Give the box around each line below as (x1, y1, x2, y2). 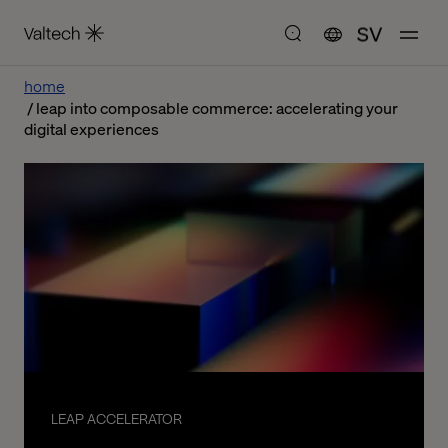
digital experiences (24, 118, 159, 139)
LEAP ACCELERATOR (50, 410, 182, 430)
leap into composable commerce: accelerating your (36, 97, 398, 118)
